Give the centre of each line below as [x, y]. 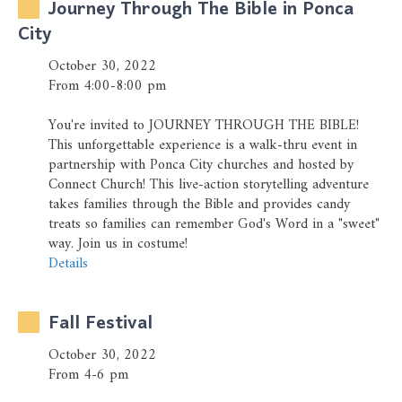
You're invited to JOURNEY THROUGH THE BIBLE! [204, 126]
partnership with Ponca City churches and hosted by [201, 165]
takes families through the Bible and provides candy [199, 205]
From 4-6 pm [88, 375]
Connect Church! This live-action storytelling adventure [209, 185]
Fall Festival [100, 324]
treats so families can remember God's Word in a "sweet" [214, 224]
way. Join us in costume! [118, 244]
